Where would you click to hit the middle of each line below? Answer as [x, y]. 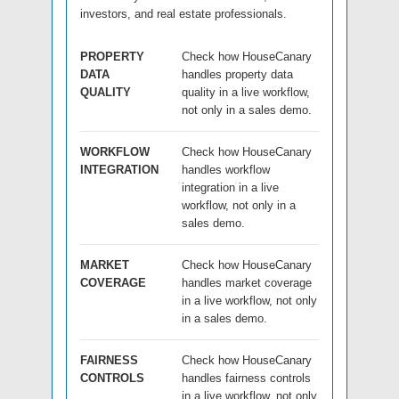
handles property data [237, 74]
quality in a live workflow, [246, 92]
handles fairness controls [246, 378]
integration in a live [230, 187]
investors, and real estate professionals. [183, 13]
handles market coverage [247, 282]
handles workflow [226, 169]
